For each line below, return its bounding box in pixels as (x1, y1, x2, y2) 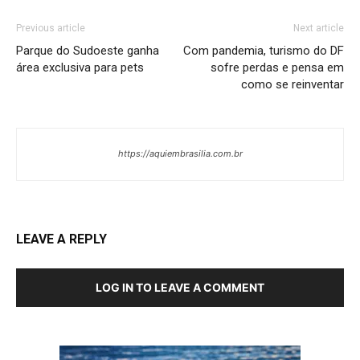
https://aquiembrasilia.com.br (117, 147, 243, 159)
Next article (293, 22, 344, 34)
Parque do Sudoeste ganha (16, 43, 159, 58)
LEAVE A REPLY (16, 231, 107, 247)
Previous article (16, 22, 85, 34)
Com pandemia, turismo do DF (183, 43, 344, 58)
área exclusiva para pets (16, 59, 144, 75)
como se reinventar (241, 76, 344, 92)
